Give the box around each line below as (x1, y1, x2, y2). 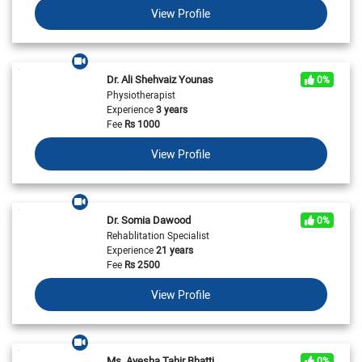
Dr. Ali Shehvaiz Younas (106, 72, 213, 87)
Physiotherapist (106, 88, 175, 102)
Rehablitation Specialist (106, 229, 209, 242)
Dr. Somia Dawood (106, 213, 191, 228)
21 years (153, 243, 193, 257)
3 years (153, 103, 187, 116)
